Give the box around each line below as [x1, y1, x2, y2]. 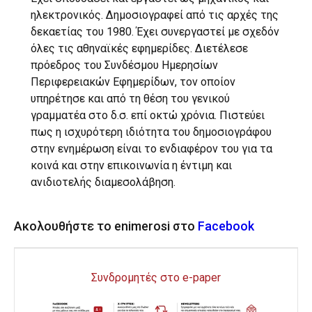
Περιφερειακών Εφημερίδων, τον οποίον [31, 75, 235, 88]
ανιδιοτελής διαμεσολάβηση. [31, 175, 175, 189]
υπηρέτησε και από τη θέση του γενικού [31, 91, 230, 105]
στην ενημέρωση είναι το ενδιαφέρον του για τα [31, 141, 272, 155]
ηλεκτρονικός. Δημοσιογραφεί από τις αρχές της [31, 8, 279, 22]
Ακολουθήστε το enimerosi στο [14, 218, 198, 233]
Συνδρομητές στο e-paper [91, 270, 221, 284]
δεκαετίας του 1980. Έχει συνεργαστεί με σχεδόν [31, 24, 279, 38]
